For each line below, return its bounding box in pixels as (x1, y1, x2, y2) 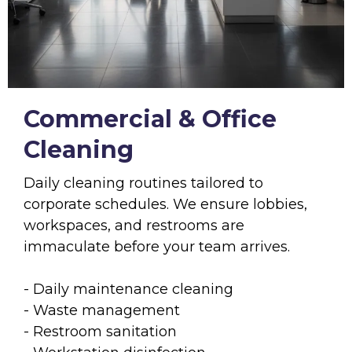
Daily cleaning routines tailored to (24, 174, 263, 192)
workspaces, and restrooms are (24, 216, 244, 234)
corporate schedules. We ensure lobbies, (24, 195, 307, 213)
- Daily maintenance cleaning (24, 280, 233, 298)
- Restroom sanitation (24, 322, 177, 340)
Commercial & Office (24, 104, 277, 134)
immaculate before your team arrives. (24, 237, 290, 255)
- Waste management (24, 301, 180, 319)
